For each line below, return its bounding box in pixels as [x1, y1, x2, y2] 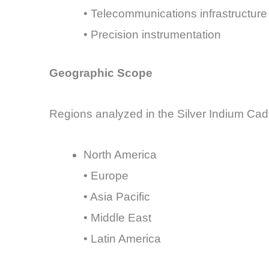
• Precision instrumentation [83, 28, 221, 41]
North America [83, 148, 157, 162]
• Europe [83, 169, 128, 183]
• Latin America [83, 232, 161, 246]
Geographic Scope [49, 66, 153, 79]
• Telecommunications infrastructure [83, 7, 267, 20]
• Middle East [83, 211, 151, 225]
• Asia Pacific [83, 190, 150, 204]
